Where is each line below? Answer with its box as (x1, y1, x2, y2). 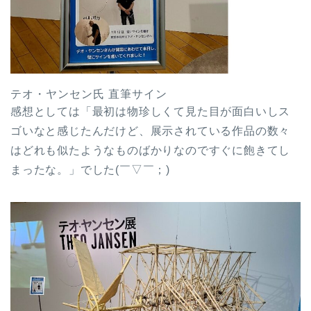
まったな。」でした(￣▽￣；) (10, 163, 171, 176)
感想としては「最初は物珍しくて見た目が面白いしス (10, 105, 291, 117)
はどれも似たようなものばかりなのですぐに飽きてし (10, 144, 291, 156)
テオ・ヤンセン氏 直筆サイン (10, 87, 167, 100)
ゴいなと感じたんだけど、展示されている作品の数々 (10, 124, 291, 137)
